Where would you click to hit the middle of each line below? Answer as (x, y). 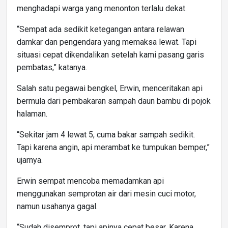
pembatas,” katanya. (52, 67)
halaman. (32, 113)
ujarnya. (30, 160)
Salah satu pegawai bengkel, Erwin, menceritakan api (110, 88)
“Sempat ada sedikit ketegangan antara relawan (101, 29)
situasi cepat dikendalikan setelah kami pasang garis (110, 54)
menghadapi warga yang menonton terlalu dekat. (102, 8)
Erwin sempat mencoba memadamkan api (90, 181)
